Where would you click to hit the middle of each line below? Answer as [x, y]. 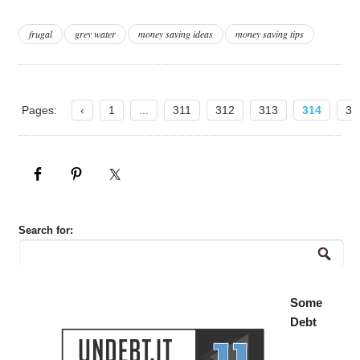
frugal [40, 33]
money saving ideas [175, 33]
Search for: [45, 230]
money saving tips [269, 33]
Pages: [39, 110]
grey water [95, 33]
